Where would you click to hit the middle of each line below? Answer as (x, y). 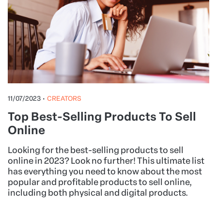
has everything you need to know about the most (105, 172)
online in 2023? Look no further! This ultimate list (106, 161)
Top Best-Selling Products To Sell (102, 117)
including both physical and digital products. (98, 193)
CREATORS (64, 99)
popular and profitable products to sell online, (100, 182)
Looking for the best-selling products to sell (96, 150)
